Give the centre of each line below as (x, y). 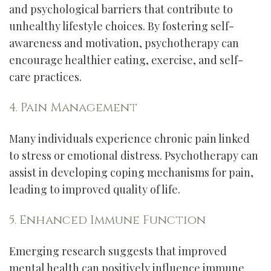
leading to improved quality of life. (95, 189)
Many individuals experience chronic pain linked (129, 139)
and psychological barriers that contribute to (121, 9)
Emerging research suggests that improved (118, 251)
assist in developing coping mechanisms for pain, (131, 172)
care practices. (45, 77)
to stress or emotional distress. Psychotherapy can (134, 155)
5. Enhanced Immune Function (107, 220)
